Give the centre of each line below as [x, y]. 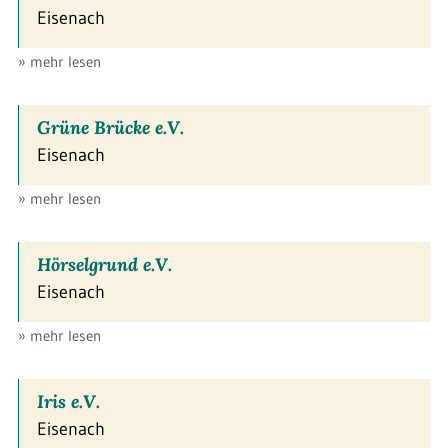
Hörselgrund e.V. [104, 264]
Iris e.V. [68, 401]
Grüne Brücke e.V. [110, 127]
